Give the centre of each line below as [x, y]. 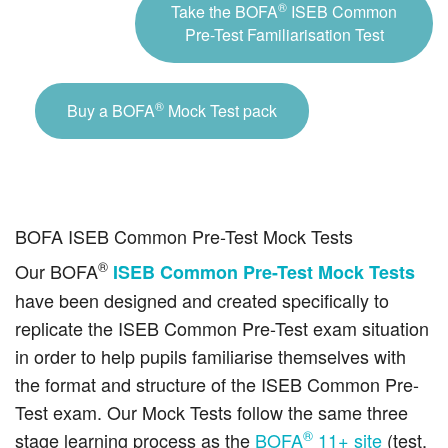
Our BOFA [56, 271]
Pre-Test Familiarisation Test [284, 35]
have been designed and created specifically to [202, 300]
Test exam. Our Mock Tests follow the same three [211, 412]
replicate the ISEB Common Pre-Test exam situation [222, 328]
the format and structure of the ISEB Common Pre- [217, 384]
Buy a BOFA [111, 111]
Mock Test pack [220, 111]
